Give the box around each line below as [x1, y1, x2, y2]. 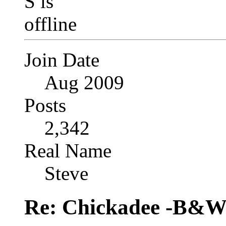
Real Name [24, 139, 111, 161]
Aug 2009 [44, 71, 124, 93]
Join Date [24, 48, 99, 71]
